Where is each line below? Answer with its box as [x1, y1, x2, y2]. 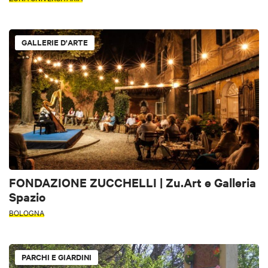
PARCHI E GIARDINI [22, 251, 92, 263]
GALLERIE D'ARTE [22, 36, 88, 48]
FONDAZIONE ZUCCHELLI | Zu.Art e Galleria [9, 174, 256, 191]
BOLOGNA [9, 207, 44, 218]
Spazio [9, 188, 45, 205]
